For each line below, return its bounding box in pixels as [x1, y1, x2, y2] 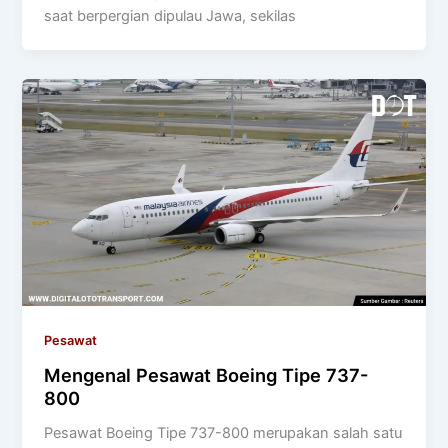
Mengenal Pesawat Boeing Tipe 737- [44, 364, 369, 387]
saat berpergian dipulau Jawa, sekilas [44, 7, 297, 26]
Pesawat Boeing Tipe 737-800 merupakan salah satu [44, 424, 403, 443]
